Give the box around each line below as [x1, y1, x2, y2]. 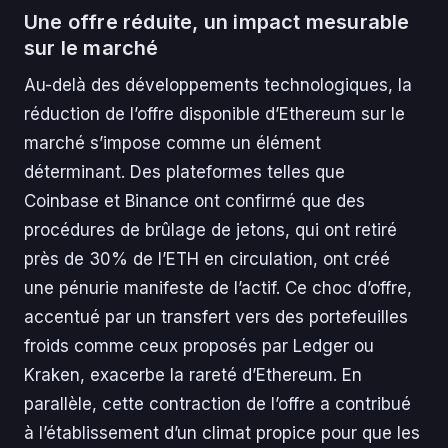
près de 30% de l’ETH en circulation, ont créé [24, 249, 390, 270]
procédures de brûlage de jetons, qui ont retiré [24, 220, 397, 241]
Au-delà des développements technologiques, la [24, 75, 412, 96]
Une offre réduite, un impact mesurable [24, 10, 410, 35]
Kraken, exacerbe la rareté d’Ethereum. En [24, 365, 362, 386]
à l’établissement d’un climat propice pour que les [24, 423, 420, 444]
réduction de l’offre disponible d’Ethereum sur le [24, 104, 405, 125]
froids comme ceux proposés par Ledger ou [24, 336, 374, 357]
